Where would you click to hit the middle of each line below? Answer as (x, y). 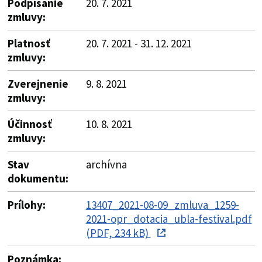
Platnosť (29, 43)
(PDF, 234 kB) (118, 232)
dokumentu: (38, 178)
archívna (106, 164)
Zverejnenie (38, 83)
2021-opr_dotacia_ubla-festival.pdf (169, 218)
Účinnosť (30, 124)
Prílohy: (26, 204)
